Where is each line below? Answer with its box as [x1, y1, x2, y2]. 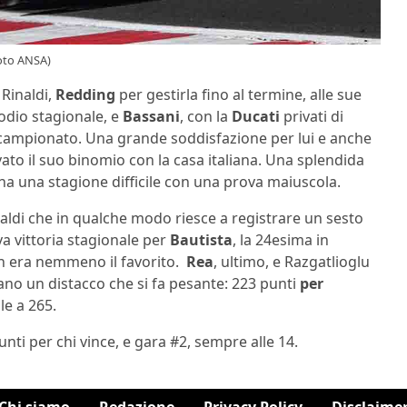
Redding [55, 84, 115, 104]
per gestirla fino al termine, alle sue [115, 84, 362, 104]
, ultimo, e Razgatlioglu [213, 251, 370, 272]
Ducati [232, 105, 280, 126]
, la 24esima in [233, 229, 329, 250]
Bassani [123, 105, 180, 126]
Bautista [170, 229, 233, 250]
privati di [280, 105, 343, 126]
